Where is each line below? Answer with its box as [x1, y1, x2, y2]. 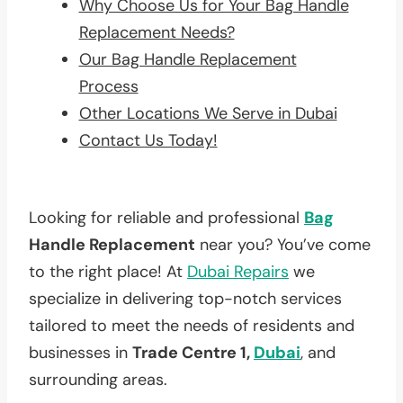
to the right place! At [29, 260, 187, 282]
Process [78, 75, 139, 97]
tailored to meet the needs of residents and [29, 314, 354, 336]
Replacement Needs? [78, 21, 235, 43]
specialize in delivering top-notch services [29, 287, 342, 309]
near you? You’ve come [195, 233, 371, 255]
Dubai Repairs [187, 260, 289, 282]
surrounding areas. [29, 368, 167, 390]
